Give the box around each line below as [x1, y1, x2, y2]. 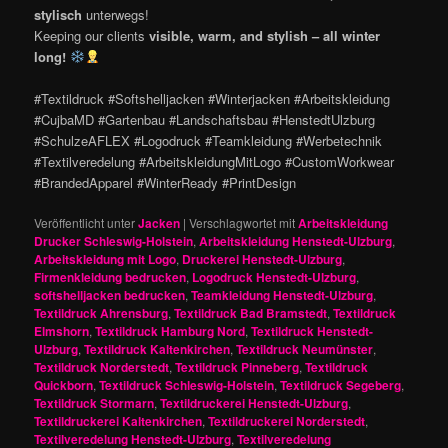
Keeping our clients [34, 25, 150, 45]
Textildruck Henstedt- [251, 321, 374, 340]
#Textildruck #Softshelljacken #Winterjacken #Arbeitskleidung [34, 88, 391, 108]
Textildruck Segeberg [280, 375, 402, 394]
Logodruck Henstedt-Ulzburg [192, 267, 357, 286]
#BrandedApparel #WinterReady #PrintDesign [34, 172, 297, 192]
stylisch [34, 4, 83, 24]
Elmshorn [34, 321, 90, 340]
